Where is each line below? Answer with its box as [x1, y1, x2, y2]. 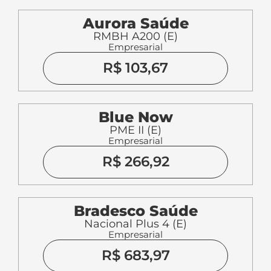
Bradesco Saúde [73, 202, 198, 220]
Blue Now [98, 108, 173, 126]
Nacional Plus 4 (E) [84, 217, 187, 231]
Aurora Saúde [82, 15, 189, 33]
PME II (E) [109, 123, 162, 137]
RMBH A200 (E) [93, 30, 178, 44]
